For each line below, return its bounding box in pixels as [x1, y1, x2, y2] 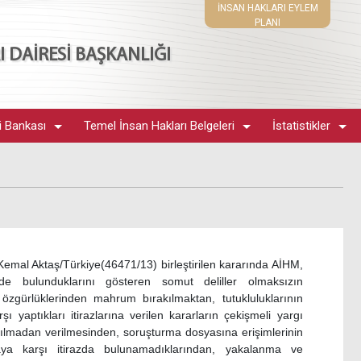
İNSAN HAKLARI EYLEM [217, 2, 318, 14]
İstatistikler [272, 118, 330, 133]
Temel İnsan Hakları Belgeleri [84, 118, 235, 133]
